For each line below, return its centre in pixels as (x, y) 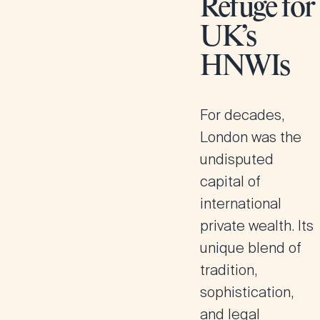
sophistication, (247, 292)
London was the (251, 137)
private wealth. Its (257, 226)
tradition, (229, 270)
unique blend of (251, 248)
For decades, (242, 115)
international (241, 204)
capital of (230, 181)
